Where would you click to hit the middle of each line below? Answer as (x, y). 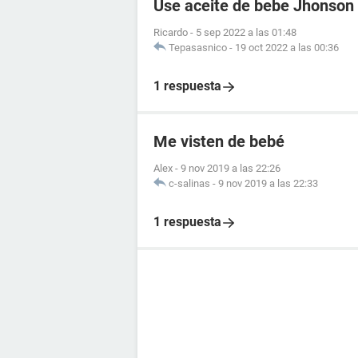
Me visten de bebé (219, 141)
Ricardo (171, 32)
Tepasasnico (198, 48)
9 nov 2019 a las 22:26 (231, 168)
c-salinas (189, 183)
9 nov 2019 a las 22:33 (268, 183)
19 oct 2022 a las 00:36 (287, 48)
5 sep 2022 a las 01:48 (246, 32)
